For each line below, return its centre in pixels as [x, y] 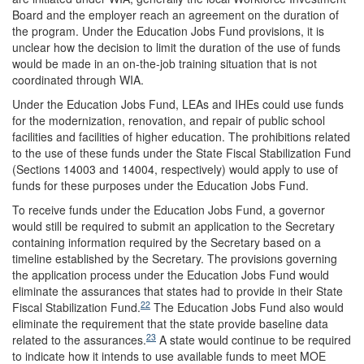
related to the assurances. [79, 339]
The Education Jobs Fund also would [247, 307]
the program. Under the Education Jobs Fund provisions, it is [168, 30]
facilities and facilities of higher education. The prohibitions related [181, 136]
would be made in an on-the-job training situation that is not [165, 63]
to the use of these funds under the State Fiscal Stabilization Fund [182, 152]
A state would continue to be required [253, 339]
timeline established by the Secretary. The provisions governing [175, 258]
